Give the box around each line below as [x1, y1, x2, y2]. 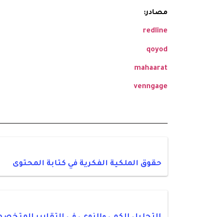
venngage [134, 83, 168, 92]
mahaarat [134, 65, 168, 73]
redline [143, 28, 168, 36]
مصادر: [144, 9, 168, 17]
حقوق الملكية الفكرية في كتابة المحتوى [13, 159, 161, 168]
